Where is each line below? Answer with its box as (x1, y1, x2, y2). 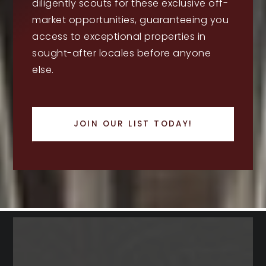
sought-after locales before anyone (32, 46, 211, 60)
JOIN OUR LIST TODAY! (73, 118, 193, 129)
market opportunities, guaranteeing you (32, 12, 229, 27)
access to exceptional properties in (32, 29, 206, 43)
